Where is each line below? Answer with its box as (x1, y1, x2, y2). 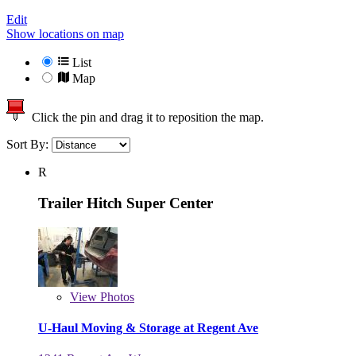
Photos (97, 289, 134, 304)
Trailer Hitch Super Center (38, 194, 213, 211)
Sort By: (6, 137, 52, 152)
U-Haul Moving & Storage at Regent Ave (38, 320, 258, 335)
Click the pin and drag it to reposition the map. (25, 110, 264, 125)
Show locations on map (6, 27, 124, 41)
